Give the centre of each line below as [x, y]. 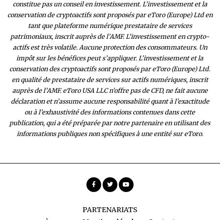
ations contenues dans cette [154, 112]
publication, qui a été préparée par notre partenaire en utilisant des [110, 123]
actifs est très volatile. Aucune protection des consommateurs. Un [110, 48]
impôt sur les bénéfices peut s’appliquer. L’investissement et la [110, 58]
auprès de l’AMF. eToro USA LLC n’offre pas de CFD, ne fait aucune [110, 91]
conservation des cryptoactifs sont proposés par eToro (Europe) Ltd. [110, 69]
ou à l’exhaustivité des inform [69, 112]
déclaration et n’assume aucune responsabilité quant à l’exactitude [110, 102]
